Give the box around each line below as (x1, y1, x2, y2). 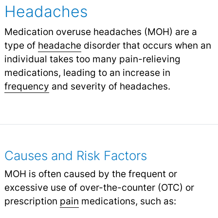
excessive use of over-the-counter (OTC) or (4, 181, 194, 193)
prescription (4, 195, 60, 207)
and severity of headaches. (49, 80, 170, 92)
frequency (4, 80, 49, 92)
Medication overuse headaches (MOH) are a (4, 25, 197, 37)
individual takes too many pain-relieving (4, 53, 181, 65)
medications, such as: (78, 195, 176, 207)
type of (4, 39, 38, 51)
